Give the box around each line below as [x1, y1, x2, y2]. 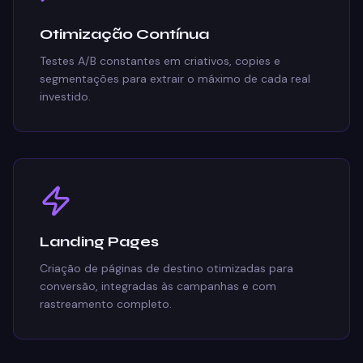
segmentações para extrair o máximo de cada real [40, 71, 310, 86]
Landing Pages [40, 233, 159, 250]
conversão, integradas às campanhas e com [40, 279, 276, 293]
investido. [40, 89, 91, 104]
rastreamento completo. [40, 297, 172, 311]
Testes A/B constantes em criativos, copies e [40, 53, 280, 68]
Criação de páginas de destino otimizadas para [40, 261, 293, 275]
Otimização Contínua [40, 25, 209, 43]
